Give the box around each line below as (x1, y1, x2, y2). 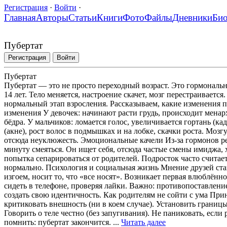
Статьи (68, 12, 97, 23)
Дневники (172, 12, 212, 23)
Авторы (36, 12, 68, 23)
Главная (4, 12, 36, 23)
